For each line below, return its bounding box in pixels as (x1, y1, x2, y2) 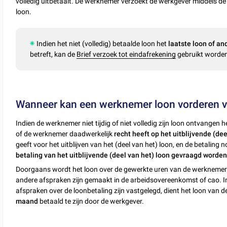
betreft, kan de (30, 50, 77, 59)
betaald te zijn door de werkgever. (38, 197, 144, 205)
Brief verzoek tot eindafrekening (77, 50, 176, 59)
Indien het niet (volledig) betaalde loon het (36, 40, 169, 48)
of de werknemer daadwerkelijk (16, 129, 113, 138)
